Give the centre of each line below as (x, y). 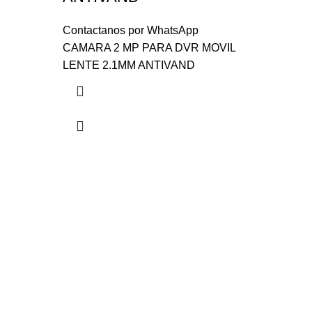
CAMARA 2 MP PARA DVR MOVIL (149, 48)
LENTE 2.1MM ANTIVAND (128, 65)
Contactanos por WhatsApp (130, 30)
